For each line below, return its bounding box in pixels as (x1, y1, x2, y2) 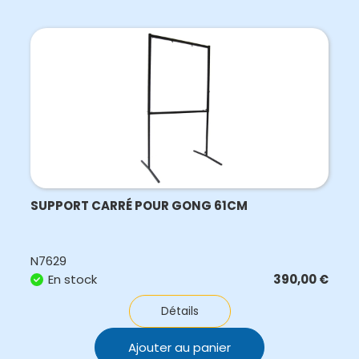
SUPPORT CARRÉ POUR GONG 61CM (30, 197, 248, 214)
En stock (48, 271, 98, 288)
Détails (160, 303, 199, 319)
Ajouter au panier (128, 339, 232, 356)
